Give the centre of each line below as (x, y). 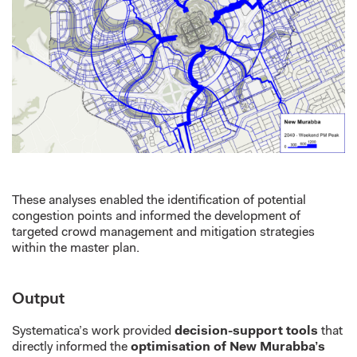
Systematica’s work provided (93, 332)
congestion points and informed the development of (156, 217)
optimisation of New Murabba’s (228, 348)
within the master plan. (76, 249)
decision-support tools (246, 332)
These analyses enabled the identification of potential (159, 201)
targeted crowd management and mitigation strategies (163, 233)
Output (38, 300)
